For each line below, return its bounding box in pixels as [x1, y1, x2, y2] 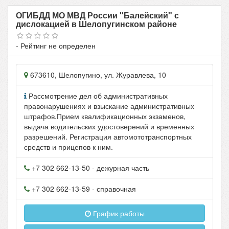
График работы [90, 208, 145, 219]
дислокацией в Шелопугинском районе [16, 18, 177, 30]
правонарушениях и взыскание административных [24, 101, 194, 111]
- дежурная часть [90, 163, 149, 173]
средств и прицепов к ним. [24, 142, 113, 152]
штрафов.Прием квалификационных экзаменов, [24, 111, 186, 122]
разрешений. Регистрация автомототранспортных [24, 131, 192, 142]
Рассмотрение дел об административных [29, 90, 168, 101]
